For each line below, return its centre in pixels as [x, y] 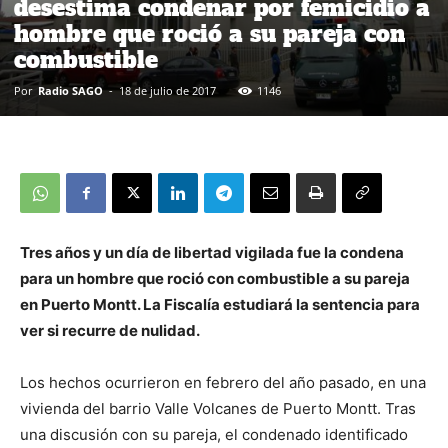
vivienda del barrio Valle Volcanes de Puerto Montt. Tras [218, 408]
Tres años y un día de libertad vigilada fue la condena [212, 252]
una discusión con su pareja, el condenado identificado [214, 434]
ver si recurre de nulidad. [110, 330]
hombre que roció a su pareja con [209, 34]
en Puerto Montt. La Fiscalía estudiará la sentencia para [220, 304]
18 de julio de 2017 [167, 90]
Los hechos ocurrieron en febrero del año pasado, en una [223, 382]
